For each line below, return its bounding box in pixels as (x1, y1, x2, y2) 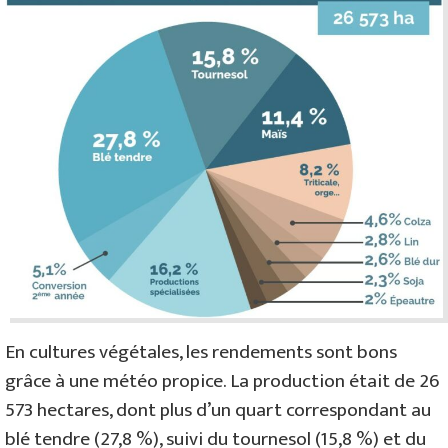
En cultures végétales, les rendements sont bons (5, 335, 397, 368)
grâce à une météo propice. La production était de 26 (5, 364, 439, 397)
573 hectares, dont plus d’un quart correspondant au (5, 393, 431, 426)
